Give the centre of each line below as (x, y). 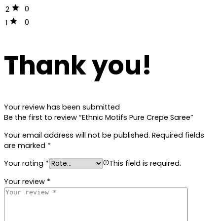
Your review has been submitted (62, 107)
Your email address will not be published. (77, 135)
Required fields (178, 135)
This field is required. (145, 164)
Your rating (25, 164)
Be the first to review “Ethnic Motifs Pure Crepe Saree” (99, 118)
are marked (26, 145)
